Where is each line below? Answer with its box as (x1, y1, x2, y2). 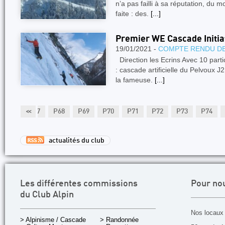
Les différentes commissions (20, 180, 138, 188)
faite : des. (116, 10, 151, 18)
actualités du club (44, 137, 104, 145)
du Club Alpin (20, 191, 74, 199)
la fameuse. (116, 76, 155, 84)
